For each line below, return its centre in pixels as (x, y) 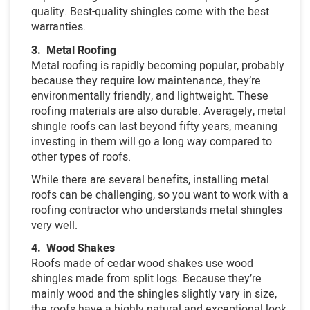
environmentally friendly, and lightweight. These (150, 96)
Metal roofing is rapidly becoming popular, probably (158, 65)
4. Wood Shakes (73, 248)
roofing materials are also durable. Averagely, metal (158, 111)
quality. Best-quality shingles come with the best (150, 12)
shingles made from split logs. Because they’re (146, 279)
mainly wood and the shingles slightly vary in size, (154, 294)
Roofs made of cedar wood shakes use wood (142, 264)
